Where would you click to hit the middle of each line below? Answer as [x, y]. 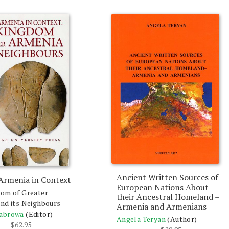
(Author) [182, 219]
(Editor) [39, 214]
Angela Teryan [141, 219]
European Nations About [162, 187]
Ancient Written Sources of [167, 178]
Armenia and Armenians [161, 207]
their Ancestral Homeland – [168, 197]
